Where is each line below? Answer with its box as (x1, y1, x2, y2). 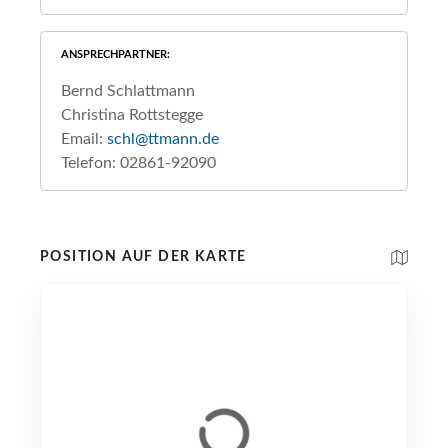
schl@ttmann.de (107, 131, 219, 148)
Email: (61, 131, 107, 148)
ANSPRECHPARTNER (61, 49, 167, 61)
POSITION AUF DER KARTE (40, 250, 247, 265)
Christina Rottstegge (61, 107, 203, 124)
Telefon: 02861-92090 (61, 155, 216, 172)
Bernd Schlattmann (61, 83, 195, 100)
